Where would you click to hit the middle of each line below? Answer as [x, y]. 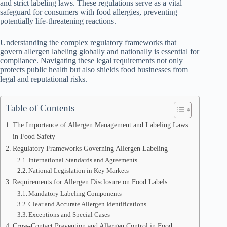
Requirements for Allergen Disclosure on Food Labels [90, 182]
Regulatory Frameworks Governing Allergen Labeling [90, 148]
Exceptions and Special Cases [69, 215]
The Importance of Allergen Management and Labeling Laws [100, 125]
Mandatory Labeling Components [75, 193]
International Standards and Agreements [83, 160]
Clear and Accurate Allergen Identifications [88, 204]
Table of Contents [40, 108]
